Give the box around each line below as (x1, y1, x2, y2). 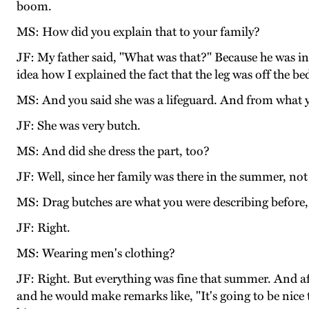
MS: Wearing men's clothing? (17, 246, 175, 261)
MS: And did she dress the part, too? (17, 143, 210, 159)
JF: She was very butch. (17, 118, 141, 134)
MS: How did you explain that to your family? (17, 24, 260, 40)
